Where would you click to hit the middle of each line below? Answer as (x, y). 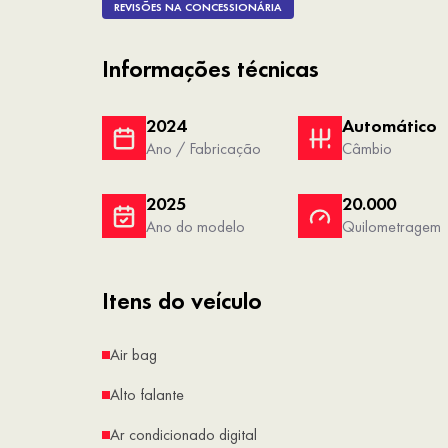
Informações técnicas (210, 69)
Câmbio (366, 149)
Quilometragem (391, 227)
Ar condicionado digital (183, 435)
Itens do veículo (182, 301)
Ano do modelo (195, 227)
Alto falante (147, 395)
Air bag (133, 355)
